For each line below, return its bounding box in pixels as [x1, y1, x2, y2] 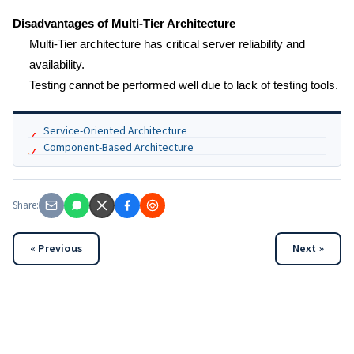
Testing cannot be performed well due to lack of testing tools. [29, 78, 338, 92]
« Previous [30, 241, 82, 257]
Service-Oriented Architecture [43, 123, 187, 139]
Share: [13, 198, 39, 213]
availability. [29, 58, 85, 71]
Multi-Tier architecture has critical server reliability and [29, 37, 305, 51]
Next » [292, 241, 324, 257]
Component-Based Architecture [43, 140, 194, 156]
